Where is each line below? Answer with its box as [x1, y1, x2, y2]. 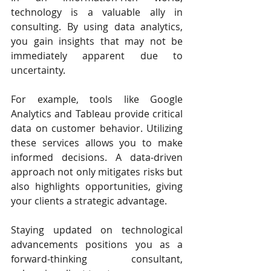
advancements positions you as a [11, 238, 183, 252]
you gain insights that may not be [11, 34, 183, 48]
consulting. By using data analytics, [11, 20, 183, 34]
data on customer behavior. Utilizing [11, 122, 183, 135]
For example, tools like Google [11, 93, 183, 106]
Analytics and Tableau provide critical [11, 107, 183, 121]
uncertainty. [11, 64, 65, 77]
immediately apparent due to [11, 49, 183, 63]
